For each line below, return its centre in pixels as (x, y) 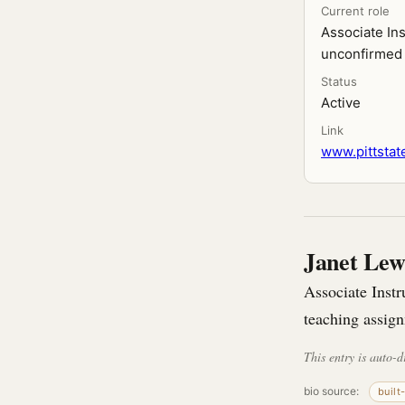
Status (339, 81)
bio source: (333, 391)
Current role (355, 11)
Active (341, 103)
